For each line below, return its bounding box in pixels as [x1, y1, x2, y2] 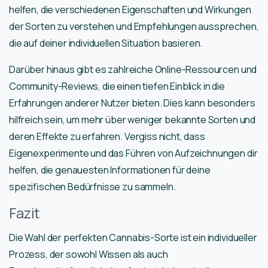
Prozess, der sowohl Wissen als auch [9, 248, 168, 261]
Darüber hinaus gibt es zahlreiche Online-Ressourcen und [9, 63, 257, 77]
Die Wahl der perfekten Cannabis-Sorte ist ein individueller [9, 231, 257, 245]
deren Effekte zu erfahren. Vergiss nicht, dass [9, 130, 205, 144]
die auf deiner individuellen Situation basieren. [9, 36, 203, 50]
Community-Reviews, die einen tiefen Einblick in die [9, 80, 225, 93]
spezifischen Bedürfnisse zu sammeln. [9, 180, 176, 194]
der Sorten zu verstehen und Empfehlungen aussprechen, [9, 20, 259, 33]
